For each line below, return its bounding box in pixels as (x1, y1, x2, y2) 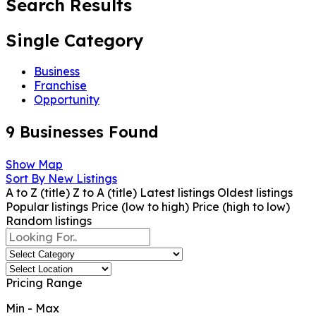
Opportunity (34, 92, 99, 107)
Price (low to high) (91, 200, 189, 214)
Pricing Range (6, 276, 83, 291)
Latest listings (140, 186, 214, 200)
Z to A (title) (73, 186, 137, 200)
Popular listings (6, 200, 88, 214)
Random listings (6, 214, 92, 229)
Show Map (6, 157, 63, 172)
